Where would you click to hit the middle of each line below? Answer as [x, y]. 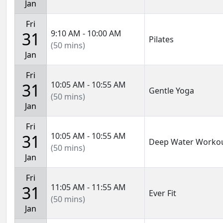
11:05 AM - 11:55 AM [88, 187]
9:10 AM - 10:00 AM [86, 33]
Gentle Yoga [171, 91]
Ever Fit [163, 193]
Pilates [161, 39]
